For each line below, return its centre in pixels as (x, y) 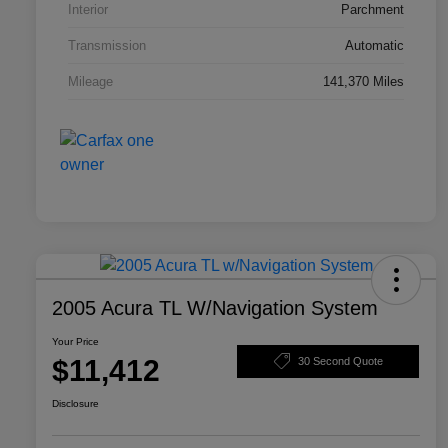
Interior (88, 10)
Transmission (107, 46)
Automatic (374, 46)
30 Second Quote (340, 360)
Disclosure (75, 404)
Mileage (90, 82)
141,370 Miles (363, 82)
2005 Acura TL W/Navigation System (215, 308)
